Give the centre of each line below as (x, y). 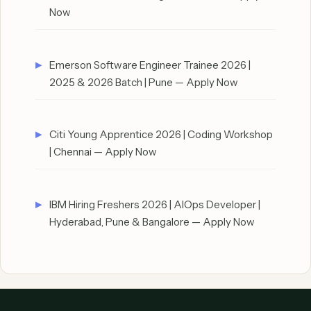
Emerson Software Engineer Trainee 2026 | (150, 65)
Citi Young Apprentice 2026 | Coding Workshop (161, 135)
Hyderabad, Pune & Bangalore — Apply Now (152, 221)
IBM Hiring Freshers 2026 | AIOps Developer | (155, 204)
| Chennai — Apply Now (103, 152)
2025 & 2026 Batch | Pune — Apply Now (144, 82)
